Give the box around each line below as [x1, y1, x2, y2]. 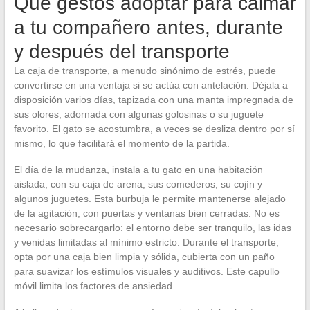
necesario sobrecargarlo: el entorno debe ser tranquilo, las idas [13, 221, 291, 233]
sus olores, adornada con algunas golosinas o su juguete [13, 108, 264, 120]
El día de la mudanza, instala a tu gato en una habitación [13, 163, 263, 175]
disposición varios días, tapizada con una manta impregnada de [13, 93, 293, 105]
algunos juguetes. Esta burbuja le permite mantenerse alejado [13, 192, 286, 204]
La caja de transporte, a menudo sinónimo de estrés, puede [13, 64, 276, 76]
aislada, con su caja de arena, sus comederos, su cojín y [13, 178, 262, 190]
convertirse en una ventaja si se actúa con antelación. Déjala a [13, 79, 288, 91]
